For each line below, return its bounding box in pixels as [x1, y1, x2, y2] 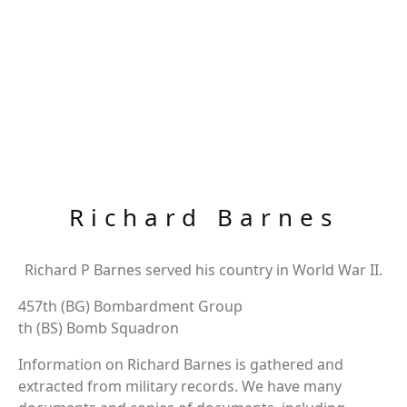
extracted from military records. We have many [18, 376, 342, 396]
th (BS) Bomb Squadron [18, 318, 179, 338]
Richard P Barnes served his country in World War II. [25, 260, 382, 280]
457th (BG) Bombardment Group [18, 296, 243, 316]
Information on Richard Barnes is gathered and [18, 354, 343, 374]
